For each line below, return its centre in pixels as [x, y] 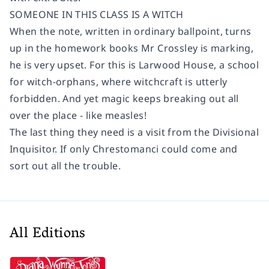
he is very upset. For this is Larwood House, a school [134, 65]
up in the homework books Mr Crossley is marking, [132, 48]
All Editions [48, 235]
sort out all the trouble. [65, 166]
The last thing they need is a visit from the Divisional [134, 132]
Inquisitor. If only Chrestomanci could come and [124, 149]
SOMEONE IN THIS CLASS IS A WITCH [97, 15]
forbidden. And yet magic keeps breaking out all [124, 99]
